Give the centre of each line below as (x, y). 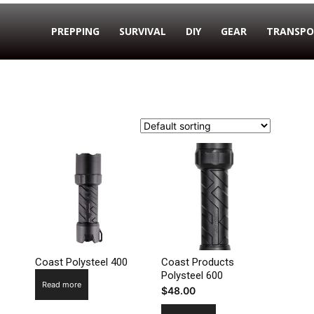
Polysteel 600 (192, 276)
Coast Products (197, 262)
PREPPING (75, 31)
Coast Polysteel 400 (81, 262)
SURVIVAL (143, 31)
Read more (61, 285)
